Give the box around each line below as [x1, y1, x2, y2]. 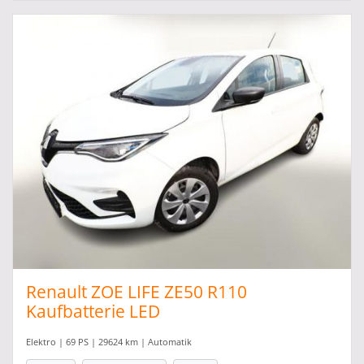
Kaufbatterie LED [26, 299, 160, 323]
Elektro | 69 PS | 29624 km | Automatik [26, 335, 192, 348]
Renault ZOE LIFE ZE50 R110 [26, 279, 247, 303]
